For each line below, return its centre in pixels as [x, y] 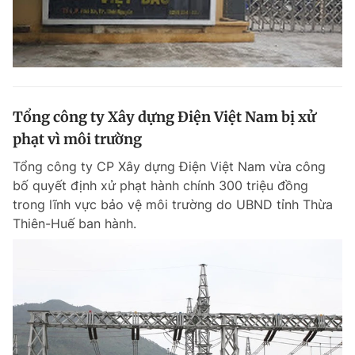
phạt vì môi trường [77, 139]
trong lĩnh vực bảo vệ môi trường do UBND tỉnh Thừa [173, 204]
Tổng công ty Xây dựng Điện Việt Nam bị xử [164, 117]
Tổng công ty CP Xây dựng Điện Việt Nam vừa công [169, 166]
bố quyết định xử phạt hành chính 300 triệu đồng [160, 185]
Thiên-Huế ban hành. [74, 223]
